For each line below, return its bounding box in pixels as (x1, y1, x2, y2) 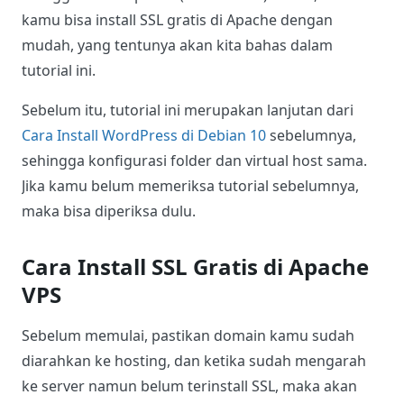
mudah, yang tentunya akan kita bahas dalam (22, 35, 333, 56)
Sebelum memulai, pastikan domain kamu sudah (22, 326, 354, 346)
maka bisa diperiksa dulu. (22, 201, 196, 222)
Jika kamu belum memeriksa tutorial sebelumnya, (22, 176, 359, 197)
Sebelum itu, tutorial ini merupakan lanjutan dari (22, 100, 353, 121)
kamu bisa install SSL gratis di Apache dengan (22, 10, 333, 31)
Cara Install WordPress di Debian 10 (22, 125, 266, 146)
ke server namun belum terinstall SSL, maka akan (22, 376, 357, 397)
